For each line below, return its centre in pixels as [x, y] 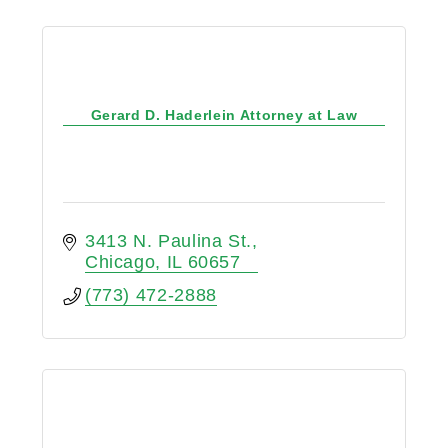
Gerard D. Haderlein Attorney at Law [224, 115]
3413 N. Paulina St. [168, 240]
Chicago [120, 261]
